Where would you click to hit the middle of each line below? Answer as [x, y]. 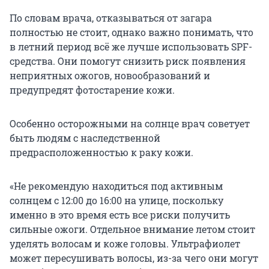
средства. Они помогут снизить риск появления [128, 61]
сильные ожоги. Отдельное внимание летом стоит [132, 229]
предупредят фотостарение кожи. [92, 90]
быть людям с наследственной [85, 138]
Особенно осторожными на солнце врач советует [130, 124]
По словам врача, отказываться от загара [111, 18]
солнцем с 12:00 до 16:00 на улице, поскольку [116, 201]
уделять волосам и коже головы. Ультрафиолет [125, 244]
